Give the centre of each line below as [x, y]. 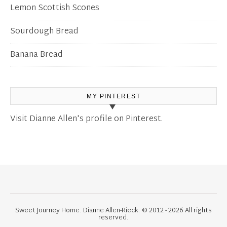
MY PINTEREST [113, 97]
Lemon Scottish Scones [55, 9]
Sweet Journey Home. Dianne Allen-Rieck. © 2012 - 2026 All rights [113, 211]
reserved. [113, 218]
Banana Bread [36, 55]
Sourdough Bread [44, 32]
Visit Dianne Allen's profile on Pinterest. [86, 120]
